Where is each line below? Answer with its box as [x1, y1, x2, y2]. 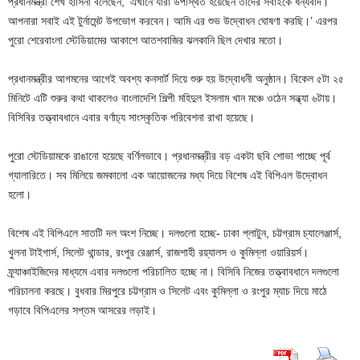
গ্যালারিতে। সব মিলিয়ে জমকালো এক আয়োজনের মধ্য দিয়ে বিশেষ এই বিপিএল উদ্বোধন [8, 168, 327, 182]
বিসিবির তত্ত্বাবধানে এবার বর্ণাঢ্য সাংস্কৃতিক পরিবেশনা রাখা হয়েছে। [8, 110, 255, 124]
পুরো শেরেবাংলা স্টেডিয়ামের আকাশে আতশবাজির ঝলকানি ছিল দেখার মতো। [8, 33, 283, 47]
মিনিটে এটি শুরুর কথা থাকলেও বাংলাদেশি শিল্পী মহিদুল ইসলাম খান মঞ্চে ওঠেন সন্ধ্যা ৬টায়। [8, 91, 337, 104]
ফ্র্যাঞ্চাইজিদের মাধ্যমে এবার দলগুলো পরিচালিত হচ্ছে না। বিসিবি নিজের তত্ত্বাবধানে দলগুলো [8, 264, 339, 278]
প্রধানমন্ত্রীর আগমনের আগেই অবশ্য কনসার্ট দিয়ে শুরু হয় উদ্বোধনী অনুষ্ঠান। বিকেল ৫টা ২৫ [8, 72, 344, 85]
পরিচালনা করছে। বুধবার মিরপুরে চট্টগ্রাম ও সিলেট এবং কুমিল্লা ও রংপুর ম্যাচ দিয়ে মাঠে [8, 284, 327, 297]
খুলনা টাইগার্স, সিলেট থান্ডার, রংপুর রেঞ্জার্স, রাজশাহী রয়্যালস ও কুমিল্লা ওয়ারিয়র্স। [8, 245, 309, 259]
